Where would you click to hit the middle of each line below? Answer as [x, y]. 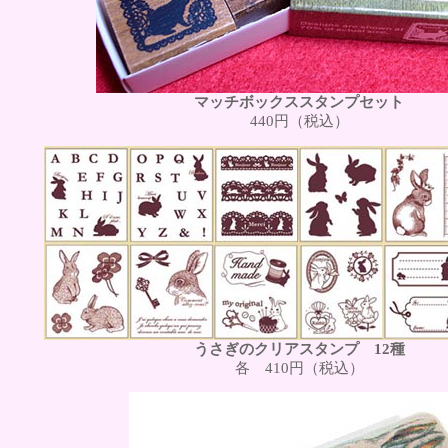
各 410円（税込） [299, 367]
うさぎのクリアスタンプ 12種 [299, 348]
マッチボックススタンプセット [299, 101]
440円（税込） [299, 120]
